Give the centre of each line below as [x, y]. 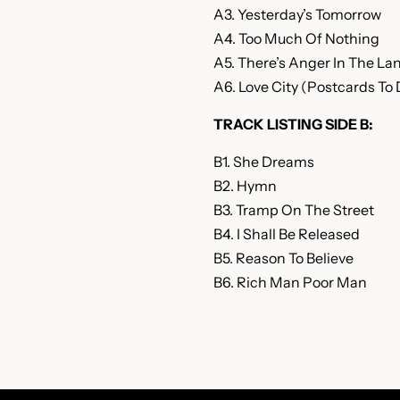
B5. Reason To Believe [283, 258]
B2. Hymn [245, 186]
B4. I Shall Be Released [287, 234]
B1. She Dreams [264, 162]
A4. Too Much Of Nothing [296, 38]
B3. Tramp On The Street [294, 210]
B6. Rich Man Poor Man [290, 282]
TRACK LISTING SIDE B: [293, 124]
